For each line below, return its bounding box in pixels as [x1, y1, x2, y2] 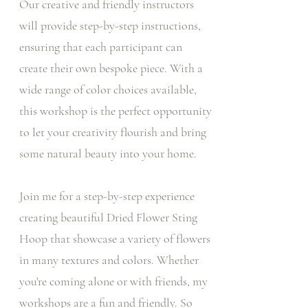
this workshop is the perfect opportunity [19, 103, 212, 118]
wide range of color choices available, [19, 82, 197, 97]
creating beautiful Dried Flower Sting [19, 210, 197, 225]
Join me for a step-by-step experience [19, 188, 195, 203]
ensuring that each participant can [19, 39, 182, 54]
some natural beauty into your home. [19, 146, 197, 161]
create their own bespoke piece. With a [19, 60, 203, 76]
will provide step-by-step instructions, [19, 18, 201, 33]
